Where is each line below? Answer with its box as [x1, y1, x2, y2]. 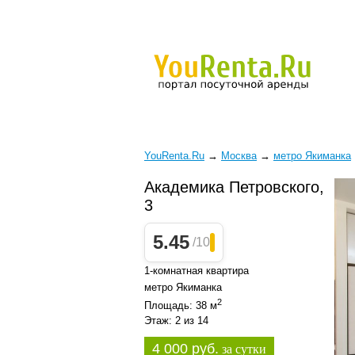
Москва [221, 150, 257, 162]
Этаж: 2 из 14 [144, 315, 208, 327]
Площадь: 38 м [144, 300, 217, 312]
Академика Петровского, [144, 178, 324, 196]
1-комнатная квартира [144, 265, 249, 277]
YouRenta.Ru [144, 150, 204, 162]
